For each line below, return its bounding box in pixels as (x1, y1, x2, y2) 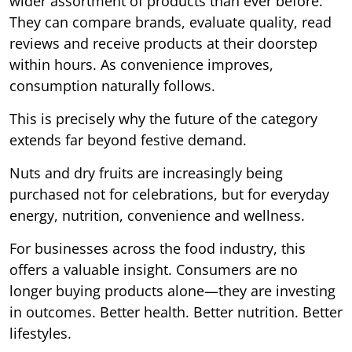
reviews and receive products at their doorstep (9, 33, 317, 53)
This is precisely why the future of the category (9, 108, 317, 128)
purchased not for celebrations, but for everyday (9, 184, 329, 203)
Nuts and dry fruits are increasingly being (9, 163, 283, 182)
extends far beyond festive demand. (9, 130, 247, 149)
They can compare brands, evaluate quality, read (9, 12, 332, 31)
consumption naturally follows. (9, 75, 215, 95)
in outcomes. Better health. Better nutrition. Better (9, 302, 343, 321)
